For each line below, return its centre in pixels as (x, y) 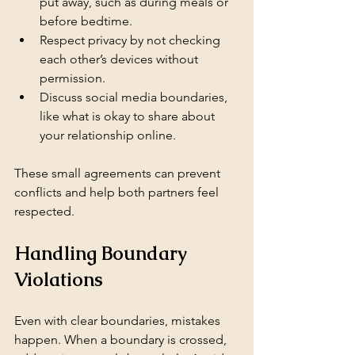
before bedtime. (86, 21)
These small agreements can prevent (119, 173)
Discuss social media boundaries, (135, 97)
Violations (59, 279)
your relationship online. (108, 135)
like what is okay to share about (129, 116)
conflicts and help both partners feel (118, 192)
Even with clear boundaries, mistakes (119, 320)
